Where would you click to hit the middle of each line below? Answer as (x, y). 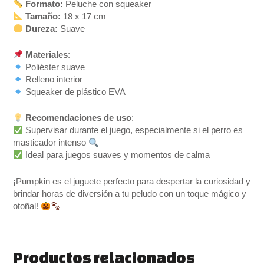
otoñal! (27, 206)
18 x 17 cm (84, 16)
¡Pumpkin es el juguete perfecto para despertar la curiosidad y (132, 181)
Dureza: (42, 29)
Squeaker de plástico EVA (75, 92)
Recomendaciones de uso (79, 118)
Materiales (47, 55)
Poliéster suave (54, 67)
